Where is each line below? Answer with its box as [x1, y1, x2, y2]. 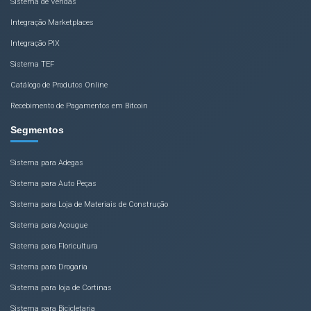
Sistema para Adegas [10, 158, 83, 167]
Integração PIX [10, 39, 60, 48]
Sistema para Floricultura [10, 242, 98, 251]
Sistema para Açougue [10, 221, 87, 230]
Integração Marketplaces [10, 18, 94, 27]
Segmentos [10, 124, 64, 135]
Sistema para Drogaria [10, 262, 87, 271]
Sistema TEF [10, 60, 54, 69]
